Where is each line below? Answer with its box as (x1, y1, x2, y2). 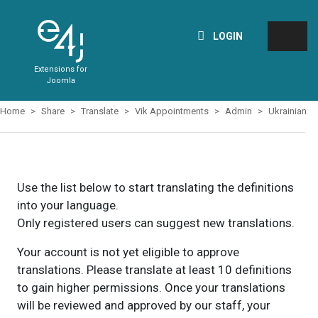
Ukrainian (268, 106, 307, 116)
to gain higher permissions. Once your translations (16, 280, 285, 295)
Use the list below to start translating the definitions (16, 180, 294, 194)
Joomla (45, 76, 75, 85)
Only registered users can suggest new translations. (16, 216, 295, 230)
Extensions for (33, 65, 87, 74)
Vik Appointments (135, 106, 209, 116)
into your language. (16, 198, 119, 212)
